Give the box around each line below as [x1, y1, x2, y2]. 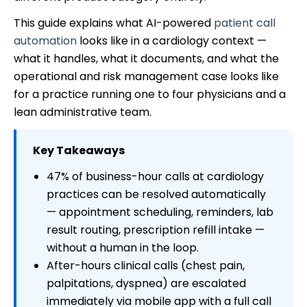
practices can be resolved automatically [47, 186, 266, 202]
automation [14, 32, 77, 49]
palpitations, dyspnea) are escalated [47, 275, 246, 291]
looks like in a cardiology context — [77, 32, 267, 49]
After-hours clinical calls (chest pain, [47, 257, 245, 273]
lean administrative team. [14, 103, 151, 120]
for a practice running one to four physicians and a [14, 86, 286, 102]
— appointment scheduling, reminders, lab [47, 204, 273, 220]
